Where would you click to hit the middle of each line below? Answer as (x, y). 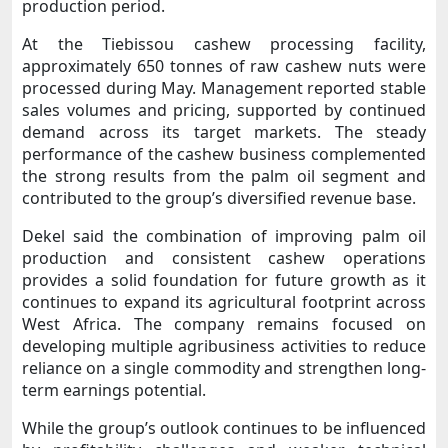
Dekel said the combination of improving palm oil (224, 235)
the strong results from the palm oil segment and (224, 175)
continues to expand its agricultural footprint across (224, 301)
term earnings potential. (114, 389)
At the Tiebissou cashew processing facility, (224, 43)
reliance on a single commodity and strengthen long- (224, 367)
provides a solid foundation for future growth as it (224, 279)
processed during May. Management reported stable (224, 87)
